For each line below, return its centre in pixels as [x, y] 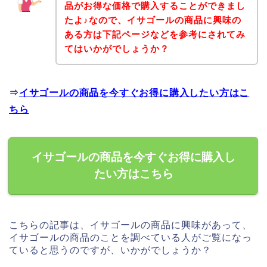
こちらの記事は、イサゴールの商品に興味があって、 [131, 225]
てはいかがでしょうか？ [117, 49]
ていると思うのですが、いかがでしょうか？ [110, 250]
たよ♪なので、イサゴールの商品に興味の [153, 20]
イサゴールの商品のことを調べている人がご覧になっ [131, 238]
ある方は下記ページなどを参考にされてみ [155, 35]
